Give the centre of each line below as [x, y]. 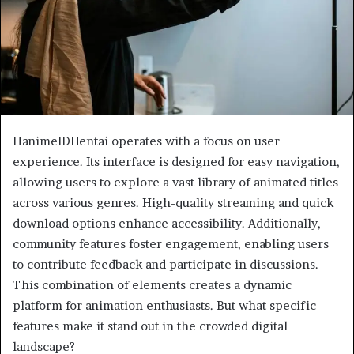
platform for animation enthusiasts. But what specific [164, 305]
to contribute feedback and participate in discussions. [166, 264]
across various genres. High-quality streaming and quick [173, 202]
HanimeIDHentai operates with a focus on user [146, 141]
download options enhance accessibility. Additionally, [167, 223]
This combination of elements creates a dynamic [152, 284]
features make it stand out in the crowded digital [150, 326]
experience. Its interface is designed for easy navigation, [176, 161]
